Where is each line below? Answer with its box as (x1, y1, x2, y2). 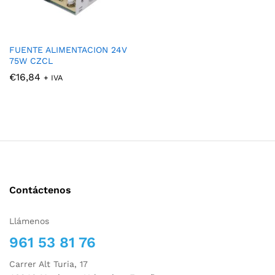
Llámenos (9, 216, 49, 227)
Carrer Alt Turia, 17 (9, 259, 88, 269)
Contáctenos (9, 184, 71, 196)
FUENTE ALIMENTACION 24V (9, 45, 127, 55)
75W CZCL (9, 56, 53, 66)
